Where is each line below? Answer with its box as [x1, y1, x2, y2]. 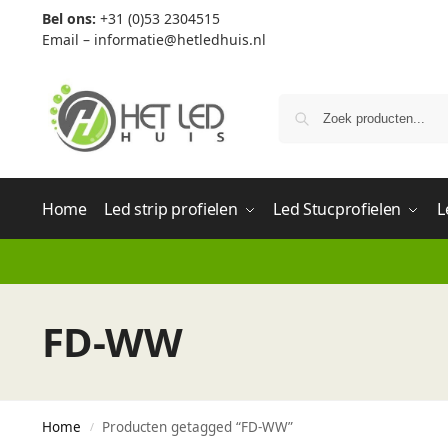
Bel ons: [41, 9, 96, 28]
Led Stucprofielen [273, 198, 402, 220]
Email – [41, 30, 94, 49]
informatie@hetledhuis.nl [93, 30, 266, 49]
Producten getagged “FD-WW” [102, 418, 294, 436]
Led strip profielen [104, 198, 238, 220]
